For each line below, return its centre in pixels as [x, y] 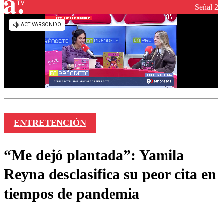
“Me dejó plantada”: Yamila [94, 155]
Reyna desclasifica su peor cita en [110, 174]
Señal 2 [206, 7]
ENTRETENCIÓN [50, 123]
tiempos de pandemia [72, 194]
